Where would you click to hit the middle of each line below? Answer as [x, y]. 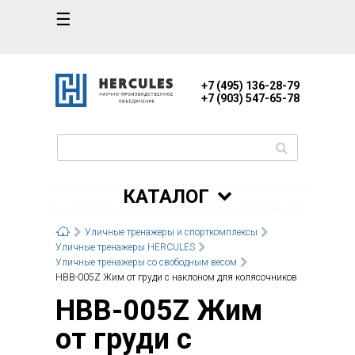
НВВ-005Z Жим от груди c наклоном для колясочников [176, 277]
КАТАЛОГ [166, 196]
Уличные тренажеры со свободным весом [146, 262]
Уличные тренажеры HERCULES [125, 247]
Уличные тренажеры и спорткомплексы [171, 232]
